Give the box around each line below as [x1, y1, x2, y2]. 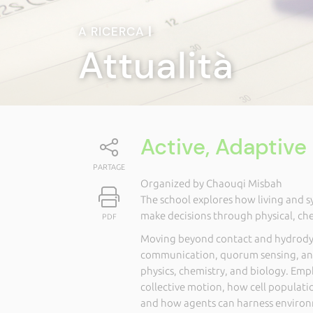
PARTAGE [93, 163, 126, 171]
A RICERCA [78, 24, 148, 39]
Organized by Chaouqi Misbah [140, 177, 282, 189]
